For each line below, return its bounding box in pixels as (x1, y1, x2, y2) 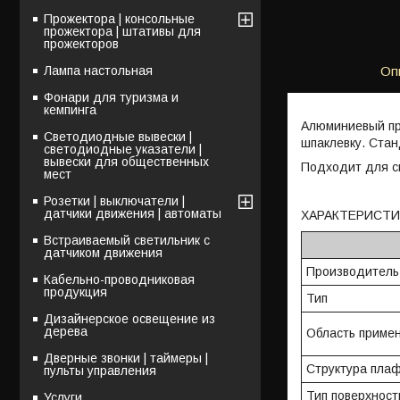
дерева (44, 323, 87, 338)
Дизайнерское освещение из (44, 311, 215, 326)
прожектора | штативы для (44, 23, 201, 38)
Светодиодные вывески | (44, 129, 192, 144)
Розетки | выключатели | (44, 193, 185, 208)
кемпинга (44, 102, 96, 117)
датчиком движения (44, 245, 162, 260)
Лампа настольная (44, 62, 153, 78)
